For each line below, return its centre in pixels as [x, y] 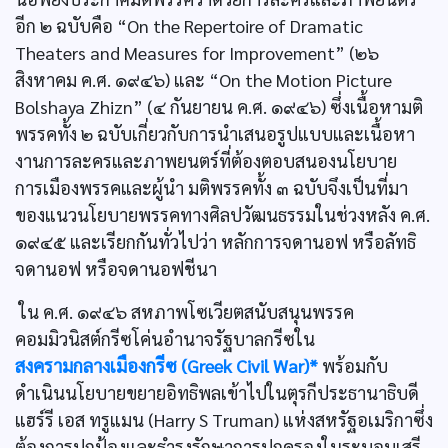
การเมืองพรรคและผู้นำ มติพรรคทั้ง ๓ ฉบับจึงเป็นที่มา [211, 187]
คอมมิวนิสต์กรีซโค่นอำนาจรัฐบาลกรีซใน [165, 338]
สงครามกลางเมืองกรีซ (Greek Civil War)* [166, 365]
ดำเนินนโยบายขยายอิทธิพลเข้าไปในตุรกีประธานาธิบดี [217, 392]
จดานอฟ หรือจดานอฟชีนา [116, 268]
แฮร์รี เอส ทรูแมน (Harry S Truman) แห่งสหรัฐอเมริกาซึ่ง [224, 419]
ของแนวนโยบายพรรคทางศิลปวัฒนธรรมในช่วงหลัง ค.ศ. [222, 214]
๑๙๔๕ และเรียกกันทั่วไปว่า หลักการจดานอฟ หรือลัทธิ [215, 241]
